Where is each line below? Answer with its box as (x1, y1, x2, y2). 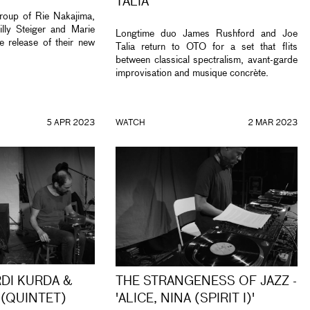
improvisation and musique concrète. (116, 69, 271, 79)
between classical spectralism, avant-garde (116, 55, 298, 66)
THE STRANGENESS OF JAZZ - (116, 275, 297, 289)
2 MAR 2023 (247, 119, 298, 127)
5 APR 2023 (46, 119, 95, 127)
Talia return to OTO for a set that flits (116, 42, 298, 53)
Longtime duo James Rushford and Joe (116, 29, 298, 39)
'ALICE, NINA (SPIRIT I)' (116, 293, 255, 306)
